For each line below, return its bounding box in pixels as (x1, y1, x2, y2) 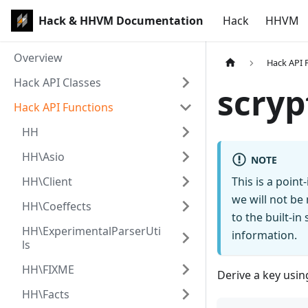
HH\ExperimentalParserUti (22, 223, 161, 239)
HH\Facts (22, 287, 69, 302)
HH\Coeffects (22, 199, 91, 214)
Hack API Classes (14, 75, 101, 90)
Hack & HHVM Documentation (38, 13, 203, 28)
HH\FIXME (22, 262, 74, 277)
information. (232, 228, 297, 243)
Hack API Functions (14, 100, 113, 115)
